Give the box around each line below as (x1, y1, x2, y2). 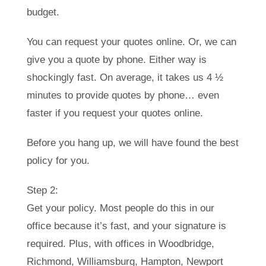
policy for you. (27, 154, 90, 166)
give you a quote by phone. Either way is (27, 53, 207, 65)
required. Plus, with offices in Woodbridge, (27, 237, 214, 249)
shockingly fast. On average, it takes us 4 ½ (27, 71, 223, 83)
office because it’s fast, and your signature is (27, 220, 226, 232)
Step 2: (27, 184, 58, 196)
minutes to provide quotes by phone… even (27, 89, 219, 101)
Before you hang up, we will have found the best (27, 137, 239, 148)
